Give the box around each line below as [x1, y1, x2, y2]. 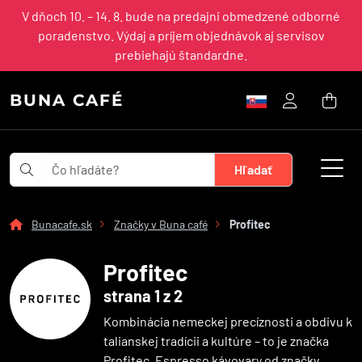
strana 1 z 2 [103, 286, 183, 305]
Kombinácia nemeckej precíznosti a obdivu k [103, 314, 352, 329]
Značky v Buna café [114, 217, 208, 231]
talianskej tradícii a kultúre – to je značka [103, 333, 329, 348]
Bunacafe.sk [32, 217, 92, 231]
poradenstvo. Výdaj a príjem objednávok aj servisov [37, 27, 325, 43]
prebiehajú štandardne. [115, 47, 247, 62]
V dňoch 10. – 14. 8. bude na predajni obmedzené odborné [22, 8, 340, 23]
